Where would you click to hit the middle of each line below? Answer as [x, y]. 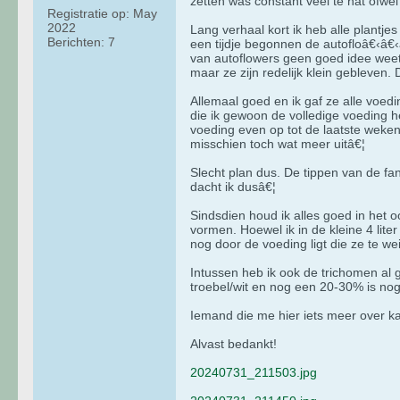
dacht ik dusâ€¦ [233, 186]
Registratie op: [88, 13]
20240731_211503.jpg [254, 372]
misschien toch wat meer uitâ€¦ [278, 143]
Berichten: [76, 42]
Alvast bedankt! [233, 343]
